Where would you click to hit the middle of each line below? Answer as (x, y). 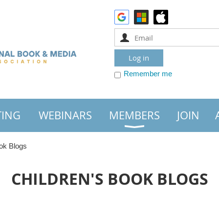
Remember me (148, 74)
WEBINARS (65, 115)
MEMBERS (134, 115)
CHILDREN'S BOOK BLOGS (109, 179)
